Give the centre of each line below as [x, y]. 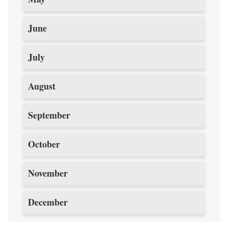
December [48, 202]
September [49, 115]
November [48, 173]
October [44, 144]
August [42, 86]
